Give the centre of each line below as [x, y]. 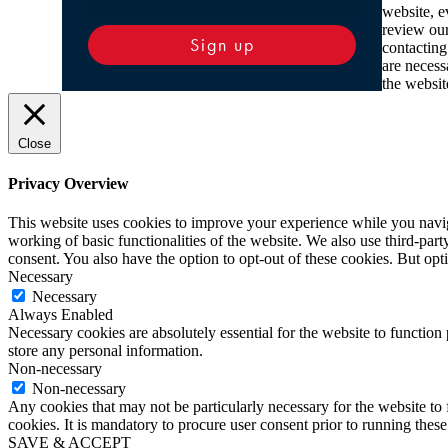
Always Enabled [60, 315]
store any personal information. [105, 351]
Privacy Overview [68, 183]
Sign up [222, 44]
